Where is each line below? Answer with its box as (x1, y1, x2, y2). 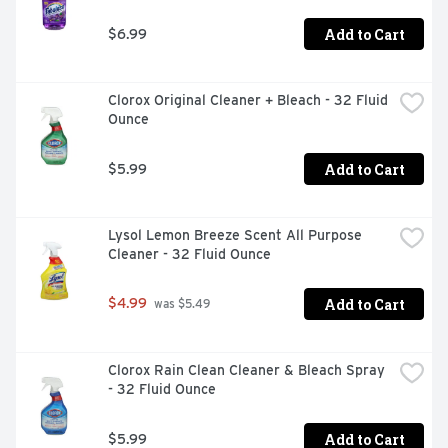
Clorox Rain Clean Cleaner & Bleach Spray (108, 362, 385, 379)
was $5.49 (151, 297, 210, 312)
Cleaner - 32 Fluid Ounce (108, 246, 271, 263)
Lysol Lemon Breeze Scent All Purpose (108, 227, 362, 244)
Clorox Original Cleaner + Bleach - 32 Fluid (108, 92, 388, 109)
